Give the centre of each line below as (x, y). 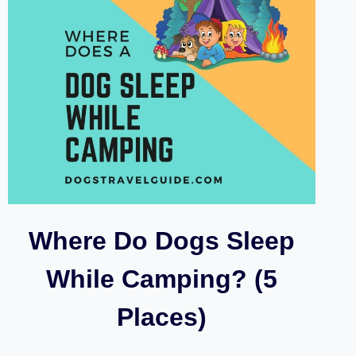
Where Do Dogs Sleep (161, 240)
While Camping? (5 (161, 279)
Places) (161, 317)
